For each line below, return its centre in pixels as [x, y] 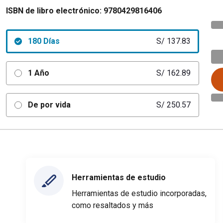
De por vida [49, 105]
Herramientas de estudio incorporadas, [139, 193]
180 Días [44, 41]
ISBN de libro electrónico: [54, 11]
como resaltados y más [112, 205]
